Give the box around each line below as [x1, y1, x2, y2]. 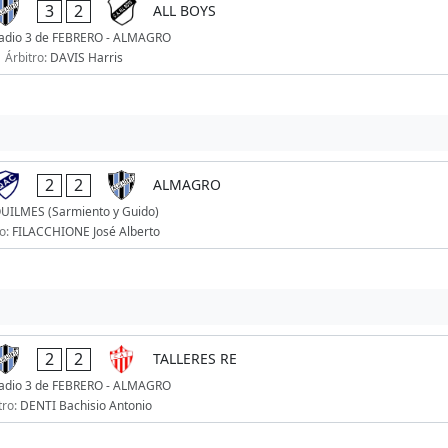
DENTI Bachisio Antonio [20, 397, 153, 415]
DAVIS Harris [49, 49, 123, 67]
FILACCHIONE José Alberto [12, 223, 161, 241]
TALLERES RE [152, 349, 237, 369]
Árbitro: [4, 49, 50, 67]
